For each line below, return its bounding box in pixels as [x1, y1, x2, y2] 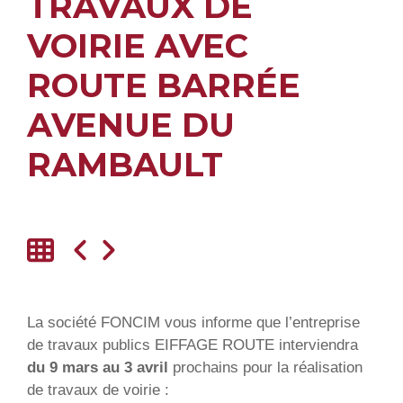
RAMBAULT [27, 144, 223, 184]
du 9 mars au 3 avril [27, 359, 168, 376]
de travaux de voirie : [27, 381, 169, 399]
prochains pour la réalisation [168, 359, 363, 376]
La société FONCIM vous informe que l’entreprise [27, 314, 360, 331]
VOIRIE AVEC [27, 25, 248, 66]
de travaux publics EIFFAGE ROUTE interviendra [27, 336, 358, 354]
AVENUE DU [27, 104, 235, 145]
